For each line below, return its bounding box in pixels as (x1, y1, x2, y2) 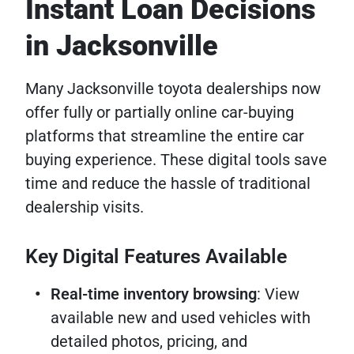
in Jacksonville (25, 29, 218, 63)
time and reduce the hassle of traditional (25, 174, 311, 194)
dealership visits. (25, 198, 144, 217)
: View (257, 284, 299, 304)
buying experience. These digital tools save (25, 150, 327, 170)
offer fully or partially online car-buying (25, 103, 294, 122)
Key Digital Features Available (25, 245, 287, 269)
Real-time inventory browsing (51, 284, 257, 304)
